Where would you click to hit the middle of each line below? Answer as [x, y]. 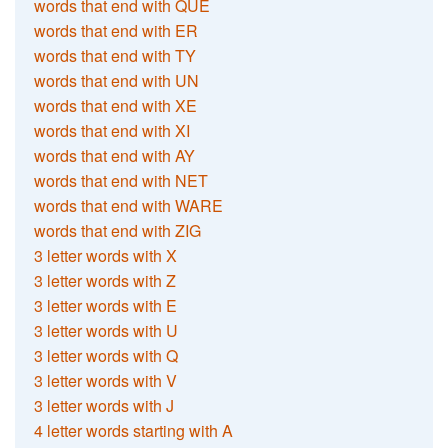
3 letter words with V [106, 380]
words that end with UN [117, 80]
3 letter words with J [104, 405]
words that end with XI [112, 130]
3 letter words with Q [106, 355]
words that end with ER [116, 30]
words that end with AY [115, 155]
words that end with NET [121, 180]
